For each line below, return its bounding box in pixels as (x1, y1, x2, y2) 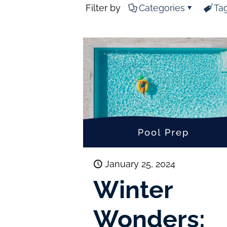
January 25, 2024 (105, 158, 176, 169)
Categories (139, 3, 185, 13)
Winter (93, 175, 173, 204)
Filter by (86, 3, 121, 13)
